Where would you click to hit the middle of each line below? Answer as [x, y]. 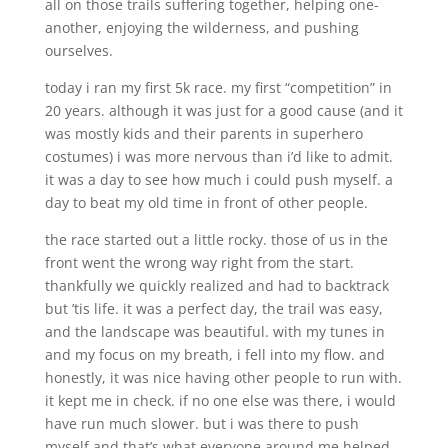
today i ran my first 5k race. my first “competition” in [218, 87]
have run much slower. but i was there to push [201, 423]
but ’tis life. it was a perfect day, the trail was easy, [213, 308]
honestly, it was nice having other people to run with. [223, 377]
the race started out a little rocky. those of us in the [216, 239]
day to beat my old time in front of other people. [206, 202]
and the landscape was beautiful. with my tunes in [214, 331]
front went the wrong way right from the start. [199, 262]
